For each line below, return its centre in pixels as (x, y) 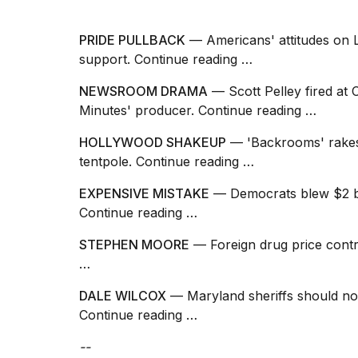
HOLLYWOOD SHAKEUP (153, 143)
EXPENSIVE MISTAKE (144, 194)
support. (107, 60)
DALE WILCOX (123, 296)
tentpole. (107, 162)
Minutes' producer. (139, 111)
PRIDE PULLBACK (132, 40)
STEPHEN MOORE (134, 245)
